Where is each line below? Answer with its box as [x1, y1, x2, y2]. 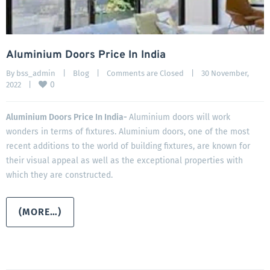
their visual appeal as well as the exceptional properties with [6, 155, 243, 166]
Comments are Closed [107, 68, 184, 78]
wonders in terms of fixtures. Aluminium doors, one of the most [6, 126, 250, 137]
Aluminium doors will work [129, 111, 230, 122]
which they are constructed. [6, 169, 113, 180]
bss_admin [16, 68, 55, 78]
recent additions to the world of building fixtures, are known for [6, 140, 250, 151]
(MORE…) [19, 206, 61, 218]
